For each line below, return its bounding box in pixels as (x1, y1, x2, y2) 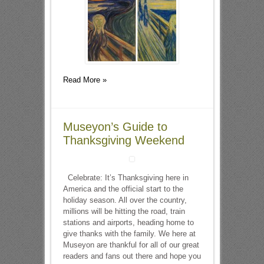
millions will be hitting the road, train (62, 207, 185, 216)
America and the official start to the (62, 184, 183, 193)
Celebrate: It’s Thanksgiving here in (62, 173, 189, 182)
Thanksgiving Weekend (62, 134, 184, 147)
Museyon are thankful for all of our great (62, 240, 199, 249)
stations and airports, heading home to (62, 218, 194, 227)
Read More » (62, 75, 107, 84)
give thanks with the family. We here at (62, 229, 196, 238)
